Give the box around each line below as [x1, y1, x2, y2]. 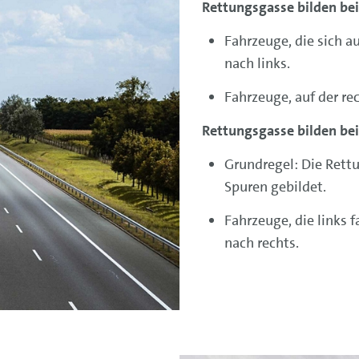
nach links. [224, 53, 290, 73]
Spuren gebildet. [224, 176, 326, 196]
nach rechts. [224, 232, 299, 252]
